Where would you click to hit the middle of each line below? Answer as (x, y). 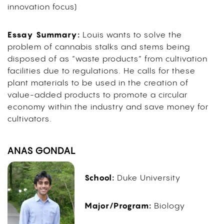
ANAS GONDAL (41, 151)
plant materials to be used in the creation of (98, 83)
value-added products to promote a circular (97, 95)
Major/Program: (118, 206)
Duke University (148, 178)
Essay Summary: (44, 35)
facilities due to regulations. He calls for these (101, 71)
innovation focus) (42, 7)
